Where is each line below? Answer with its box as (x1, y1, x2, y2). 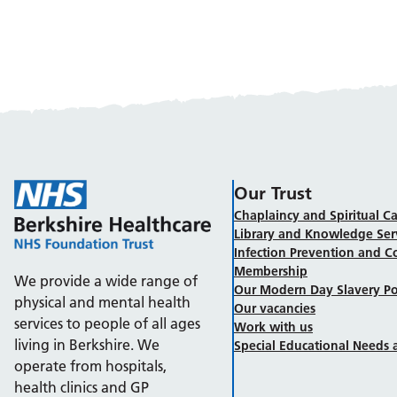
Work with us (234, 318, 313, 335)
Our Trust (234, 182, 312, 204)
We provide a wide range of (14, 271, 198, 290)
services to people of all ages (14, 314, 200, 332)
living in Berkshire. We (14, 335, 160, 354)
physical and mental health (14, 292, 191, 311)
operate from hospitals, (14, 356, 167, 375)
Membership (234, 262, 307, 279)
